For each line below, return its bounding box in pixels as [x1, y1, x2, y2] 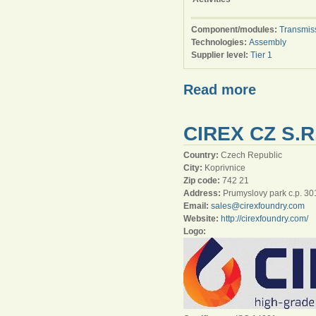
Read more [183, 81, 256, 97]
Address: [183, 188, 223, 198]
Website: [183, 214, 221, 224]
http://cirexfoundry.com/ [221, 214, 308, 224]
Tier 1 [250, 50, 272, 60]
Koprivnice [205, 163, 245, 173]
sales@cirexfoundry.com [211, 201, 305, 211]
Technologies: [191, 37, 249, 47]
